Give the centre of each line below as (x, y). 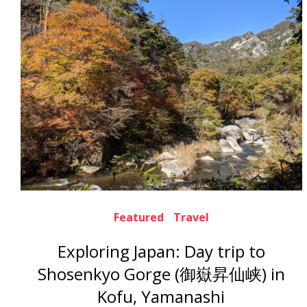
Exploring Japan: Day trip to (161, 251)
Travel (191, 217)
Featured (138, 217)
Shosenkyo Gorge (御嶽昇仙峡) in (161, 274)
